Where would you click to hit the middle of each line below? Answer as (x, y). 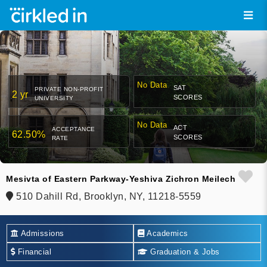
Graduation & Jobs (184, 252)
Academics (166, 233)
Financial (33, 252)
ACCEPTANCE (73, 129)
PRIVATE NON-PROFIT (69, 89)
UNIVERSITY (54, 98)
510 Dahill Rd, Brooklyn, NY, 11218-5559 (107, 197)
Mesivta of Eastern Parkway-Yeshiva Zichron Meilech (121, 179)
